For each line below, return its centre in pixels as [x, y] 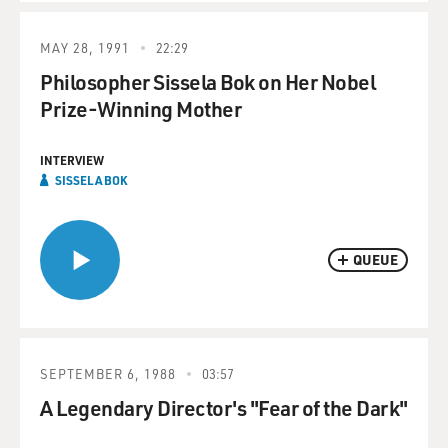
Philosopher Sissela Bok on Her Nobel [207, 81]
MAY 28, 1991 [85, 47]
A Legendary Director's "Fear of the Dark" [224, 407]
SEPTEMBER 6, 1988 [108, 373]
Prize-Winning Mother [140, 108]
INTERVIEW [72, 159]
